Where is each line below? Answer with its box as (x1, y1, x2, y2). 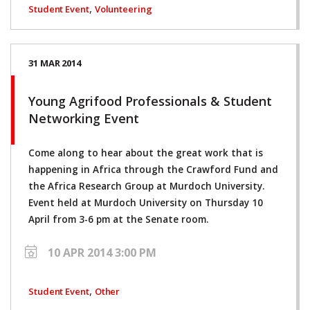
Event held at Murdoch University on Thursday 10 (28, 196, 263, 209)
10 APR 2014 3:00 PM (48, 244, 156, 260)
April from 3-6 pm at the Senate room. (28, 212, 208, 226)
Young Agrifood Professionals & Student (28, 92, 272, 109)
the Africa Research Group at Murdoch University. (28, 179, 264, 192)
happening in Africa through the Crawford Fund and (28, 163, 278, 176)
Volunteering (94, 2, 152, 15)
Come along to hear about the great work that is (28, 146, 263, 159)
